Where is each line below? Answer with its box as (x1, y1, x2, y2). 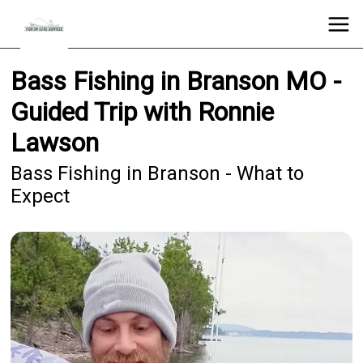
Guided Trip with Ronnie (11, 96, 275, 128)
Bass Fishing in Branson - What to (11, 162, 305, 186)
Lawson (11, 127, 100, 159)
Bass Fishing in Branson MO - (11, 66, 342, 97)
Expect (11, 185, 70, 208)
